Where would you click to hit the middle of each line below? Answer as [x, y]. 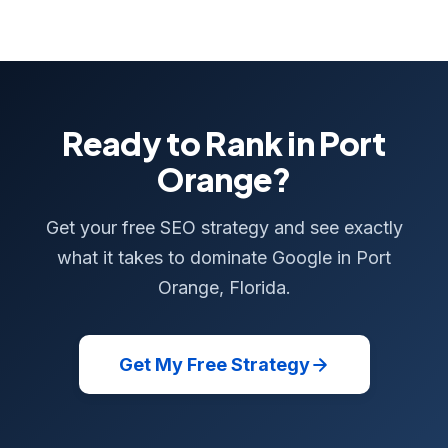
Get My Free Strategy [214, 364]
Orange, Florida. [224, 287]
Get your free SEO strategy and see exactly [224, 227]
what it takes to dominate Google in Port [224, 257]
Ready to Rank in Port [224, 143]
